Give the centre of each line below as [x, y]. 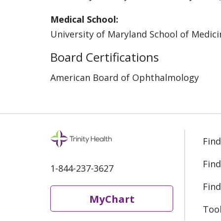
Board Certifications [105, 57]
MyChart [112, 199]
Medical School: [84, 19]
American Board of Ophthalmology [125, 77]
